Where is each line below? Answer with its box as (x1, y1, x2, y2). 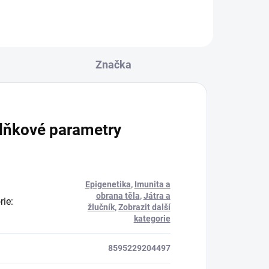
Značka (95, 58, 131, 71)
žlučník (87, 202, 115, 212)
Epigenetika (85, 179, 131, 189)
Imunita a (134, 179, 171, 189)
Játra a (143, 190, 171, 201)
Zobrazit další (118, 202, 171, 212)
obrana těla (95, 190, 140, 201)
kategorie (133, 213, 171, 223)
